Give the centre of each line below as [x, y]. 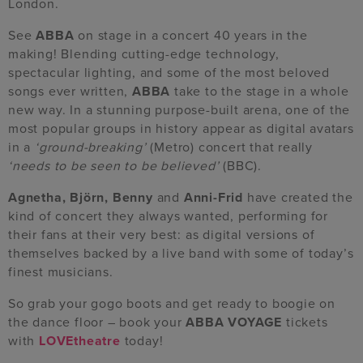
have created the [298, 197]
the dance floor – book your [97, 322]
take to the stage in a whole [260, 91]
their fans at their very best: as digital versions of [162, 235]
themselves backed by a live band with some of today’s [181, 253]
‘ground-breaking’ [91, 147]
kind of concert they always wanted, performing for [168, 216]
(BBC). [241, 166]
